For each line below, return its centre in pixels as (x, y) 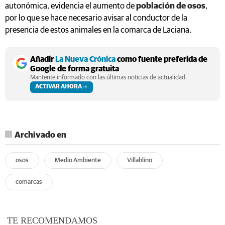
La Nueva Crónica (85, 59)
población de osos (171, 6)
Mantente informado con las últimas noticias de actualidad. (108, 77)
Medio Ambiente (78, 160)
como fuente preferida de (161, 59)
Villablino (140, 160)
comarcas (29, 182)
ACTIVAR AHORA (59, 87)
